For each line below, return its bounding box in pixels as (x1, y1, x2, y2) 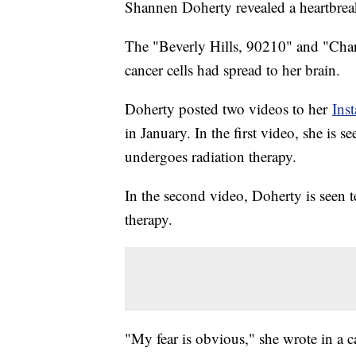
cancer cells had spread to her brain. (125, 59, 340, 79)
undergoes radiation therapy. (125, 145, 301, 166)
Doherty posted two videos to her (125, 98, 332, 118)
